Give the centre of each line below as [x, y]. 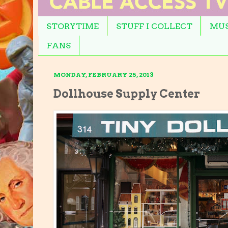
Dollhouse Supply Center [127, 93]
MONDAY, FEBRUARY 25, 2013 [104, 75]
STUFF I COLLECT [154, 26]
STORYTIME [73, 26]
